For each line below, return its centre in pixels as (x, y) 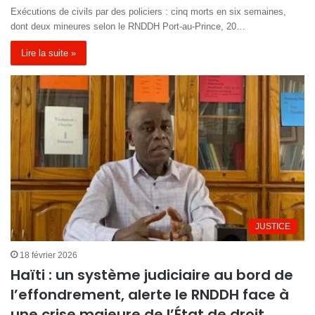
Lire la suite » (49, 53)
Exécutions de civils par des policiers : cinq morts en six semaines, (148, 11)
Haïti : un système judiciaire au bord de (152, 275)
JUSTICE (273, 226)
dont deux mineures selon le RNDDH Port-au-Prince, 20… (128, 26)
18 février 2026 (49, 255)
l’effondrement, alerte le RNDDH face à (150, 294)
